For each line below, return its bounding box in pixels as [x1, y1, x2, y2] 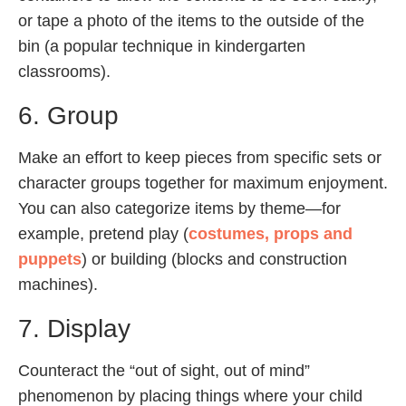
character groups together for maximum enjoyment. [18, 174, 388, 193]
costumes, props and [188, 225, 353, 244]
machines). [18, 275, 98, 295]
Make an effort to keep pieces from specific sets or [18, 149, 382, 168]
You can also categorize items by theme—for [18, 199, 341, 218]
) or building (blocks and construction [82, 250, 347, 269]
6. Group [18, 101, 119, 130]
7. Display [18, 314, 130, 343]
